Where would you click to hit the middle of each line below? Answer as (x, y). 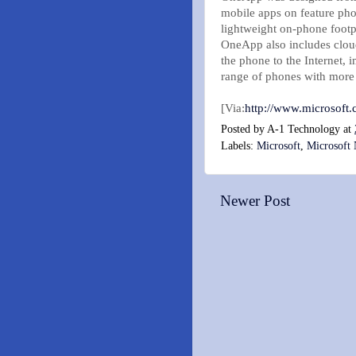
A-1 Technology (304, 130)
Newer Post (255, 201)
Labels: (239, 146)
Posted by (244, 130)
